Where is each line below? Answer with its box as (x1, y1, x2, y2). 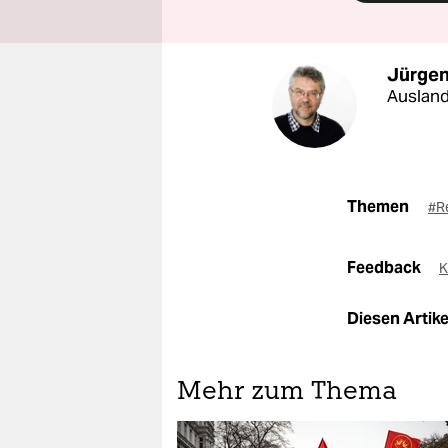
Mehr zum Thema (177, 380, 397, 406)
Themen (347, 196, 409, 218)
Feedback (347, 257, 424, 279)
